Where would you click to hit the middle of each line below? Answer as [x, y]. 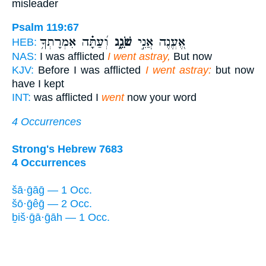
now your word [160, 98]
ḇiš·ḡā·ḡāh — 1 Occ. [61, 217]
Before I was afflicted [90, 70]
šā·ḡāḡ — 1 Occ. [52, 190]
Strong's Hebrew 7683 [67, 149]
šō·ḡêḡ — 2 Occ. [52, 203]
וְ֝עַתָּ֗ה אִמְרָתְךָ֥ [74, 42]
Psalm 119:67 [45, 28]
